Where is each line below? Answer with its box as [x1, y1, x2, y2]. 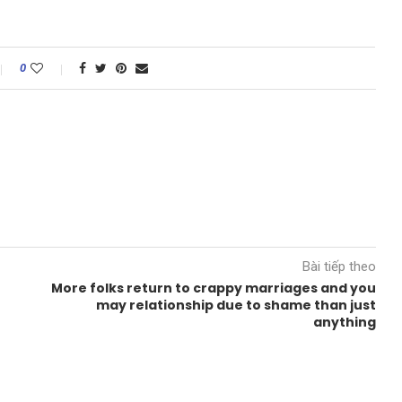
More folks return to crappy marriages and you [50, 279, 376, 297]
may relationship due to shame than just [95, 296, 376, 314]
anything [312, 313, 376, 331]
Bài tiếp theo [301, 258, 376, 275]
